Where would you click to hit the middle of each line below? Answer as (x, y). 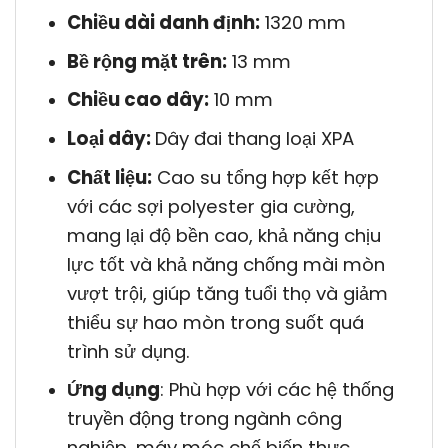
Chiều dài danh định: (163, 23)
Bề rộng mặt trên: (146, 61)
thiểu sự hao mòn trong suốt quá (215, 322)
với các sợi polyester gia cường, (210, 206)
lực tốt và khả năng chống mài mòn (225, 264)
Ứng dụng (113, 390)
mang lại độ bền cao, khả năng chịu (223, 235)
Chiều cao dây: (137, 100)
